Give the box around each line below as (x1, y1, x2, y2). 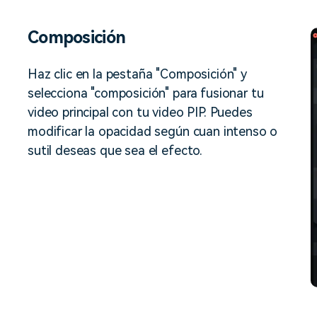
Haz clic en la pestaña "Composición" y (28, 67, 247, 81)
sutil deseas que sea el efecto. (28, 143, 203, 158)
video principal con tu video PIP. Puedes (28, 105, 253, 120)
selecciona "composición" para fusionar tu (28, 86, 264, 100)
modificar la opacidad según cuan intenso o (28, 124, 278, 139)
